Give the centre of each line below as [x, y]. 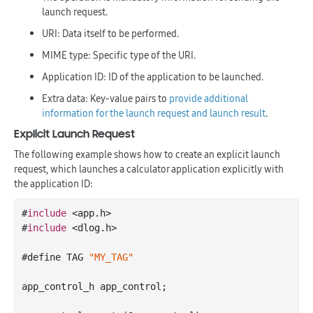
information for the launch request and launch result [154, 113]
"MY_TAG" [111, 257]
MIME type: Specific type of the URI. [119, 55]
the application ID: [53, 183]
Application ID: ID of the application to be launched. [153, 77]
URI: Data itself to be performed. [110, 33]
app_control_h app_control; [94, 286]
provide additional [209, 98]
